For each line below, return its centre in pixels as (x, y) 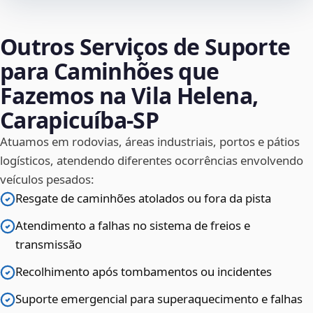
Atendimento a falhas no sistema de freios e (133, 226)
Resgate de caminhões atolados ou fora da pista (143, 198)
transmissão (49, 245)
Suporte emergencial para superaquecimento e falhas (159, 299)
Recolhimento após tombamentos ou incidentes (144, 272)
